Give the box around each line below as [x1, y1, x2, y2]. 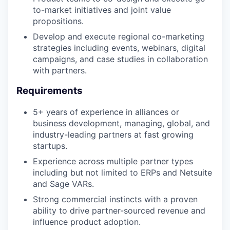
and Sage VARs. [33, 179, 94, 189]
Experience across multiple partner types [33, 156, 193, 167]
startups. [33, 141, 67, 151]
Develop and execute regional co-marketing [33, 31, 204, 42]
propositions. [33, 15, 84, 26]
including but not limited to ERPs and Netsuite [33, 167, 212, 178]
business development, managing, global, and [33, 118, 210, 129]
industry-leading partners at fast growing [33, 129, 194, 140]
